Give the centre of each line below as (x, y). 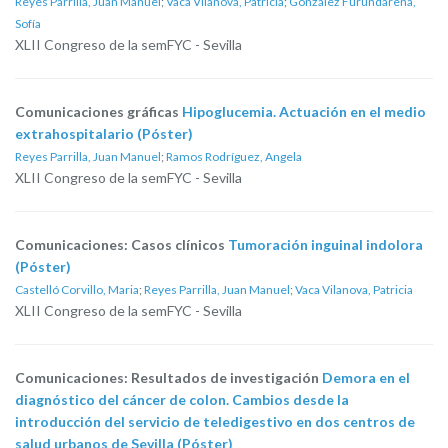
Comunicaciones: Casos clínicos (121, 244)
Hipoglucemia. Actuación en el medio (304, 111)
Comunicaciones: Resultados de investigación (168, 377)
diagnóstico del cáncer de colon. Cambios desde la (182, 399)
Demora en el (366, 377)
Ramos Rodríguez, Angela (234, 156)
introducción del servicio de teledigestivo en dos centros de (215, 421)
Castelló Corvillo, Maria (77, 289)
